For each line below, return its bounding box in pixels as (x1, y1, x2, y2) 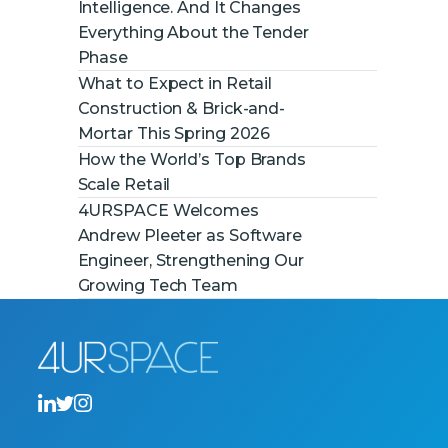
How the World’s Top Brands (77, 149, 307, 169)
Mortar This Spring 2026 (77, 123, 271, 143)
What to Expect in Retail (77, 73, 273, 93)
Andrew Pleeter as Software (77, 225, 303, 245)
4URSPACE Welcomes (77, 200, 259, 220)
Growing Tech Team (77, 275, 238, 295)
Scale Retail (77, 174, 171, 194)
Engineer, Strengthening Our (77, 250, 304, 270)
